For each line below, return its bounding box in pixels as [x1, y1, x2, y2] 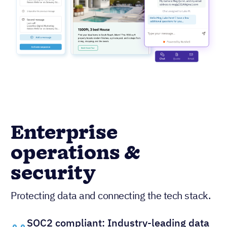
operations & [11, 140, 140, 168]
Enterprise [11, 120, 118, 147]
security [11, 160, 96, 188]
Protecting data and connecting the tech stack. [11, 188, 210, 203]
